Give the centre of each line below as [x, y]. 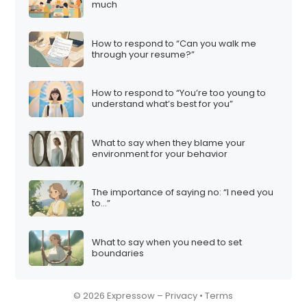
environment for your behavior [160, 153]
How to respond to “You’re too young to [179, 93]
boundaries [118, 253]
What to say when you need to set [167, 242]
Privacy [182, 296]
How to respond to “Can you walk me [174, 43]
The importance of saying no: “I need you [183, 193]
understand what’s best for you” [163, 104]
